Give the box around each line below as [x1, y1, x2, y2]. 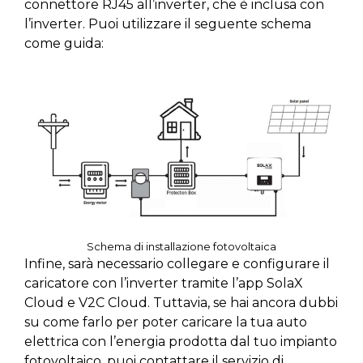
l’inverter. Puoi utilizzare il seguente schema [24, 16, 311, 32]
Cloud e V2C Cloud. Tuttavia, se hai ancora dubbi [24, 295, 338, 311]
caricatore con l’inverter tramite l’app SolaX [24, 275, 303, 292]
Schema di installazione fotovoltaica [87, 240, 276, 254]
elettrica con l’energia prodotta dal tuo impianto [24, 334, 337, 350]
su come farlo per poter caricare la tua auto [24, 314, 307, 331]
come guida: [24, 36, 104, 52]
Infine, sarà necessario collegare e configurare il [24, 256, 330, 272]
